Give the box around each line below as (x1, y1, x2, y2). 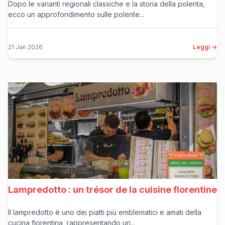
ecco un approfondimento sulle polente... (8, 10, 144, 19)
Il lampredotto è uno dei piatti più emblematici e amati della (8, 208, 201, 216)
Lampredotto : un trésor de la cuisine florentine (8, 184, 217, 195)
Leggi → (193, 43, 217, 51)
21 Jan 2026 (8, 43, 43, 51)
